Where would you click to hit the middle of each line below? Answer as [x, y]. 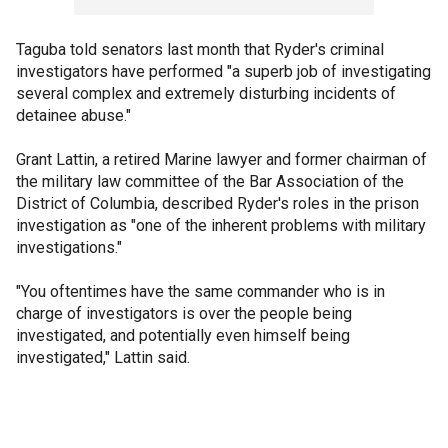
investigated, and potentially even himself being [183, 335]
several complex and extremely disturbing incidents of [206, 93]
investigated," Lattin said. [103, 357]
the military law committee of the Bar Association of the [210, 181]
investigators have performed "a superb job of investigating [223, 71]
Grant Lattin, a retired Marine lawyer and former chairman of [221, 159]
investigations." [69, 247]
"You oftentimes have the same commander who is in [200, 291]
